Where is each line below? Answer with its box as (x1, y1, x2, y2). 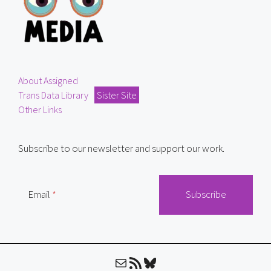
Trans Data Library (18, 89, 88, 101)
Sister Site (97, 89, 137, 101)
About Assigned (18, 74, 78, 87)
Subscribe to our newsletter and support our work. (18, 142, 224, 155)
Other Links (18, 103, 62, 116)
